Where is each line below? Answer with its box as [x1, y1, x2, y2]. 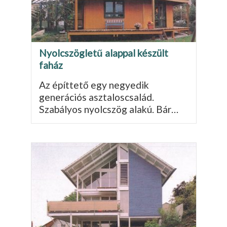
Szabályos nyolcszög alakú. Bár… [39, 103, 178, 115]
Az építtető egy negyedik [39, 79, 149, 91]
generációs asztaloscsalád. [39, 91, 154, 103]
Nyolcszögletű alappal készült [39, 47, 168, 59]
